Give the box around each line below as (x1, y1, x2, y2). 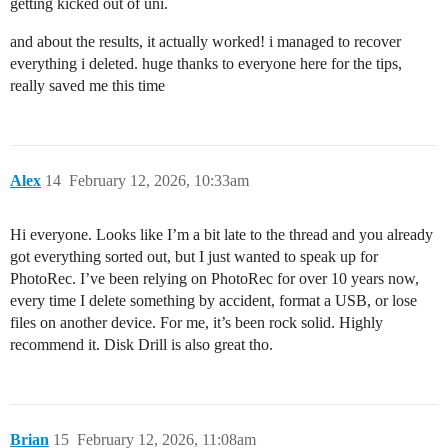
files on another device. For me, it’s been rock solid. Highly (10, 313, 383, 331)
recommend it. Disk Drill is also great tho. (10, 335, 273, 353)
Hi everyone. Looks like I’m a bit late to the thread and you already (10, 225, 433, 243)
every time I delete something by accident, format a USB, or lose (10, 291, 417, 309)
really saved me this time (10, 76, 165, 94)
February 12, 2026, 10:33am (69, 171, 249, 189)
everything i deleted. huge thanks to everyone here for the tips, (10, 54, 402, 72)
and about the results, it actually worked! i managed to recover (10, 32, 401, 50)
